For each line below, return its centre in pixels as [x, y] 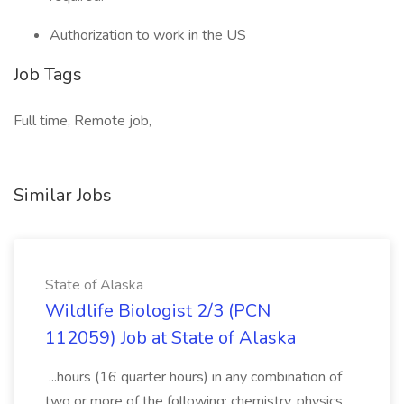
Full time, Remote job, [83, 121]
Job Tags [48, 74]
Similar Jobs [63, 195]
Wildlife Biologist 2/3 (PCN [158, 311]
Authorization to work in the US [148, 35]
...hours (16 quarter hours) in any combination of [193, 377]
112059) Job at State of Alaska [170, 338]
